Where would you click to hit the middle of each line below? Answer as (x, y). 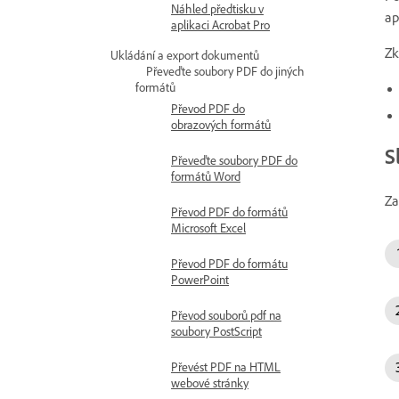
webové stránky (210, 383)
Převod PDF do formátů (229, 212)
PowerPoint (200, 279)
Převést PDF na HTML (226, 366)
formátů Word (206, 176)
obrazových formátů (221, 124)
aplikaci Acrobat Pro (220, 24)
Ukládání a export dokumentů (185, 55)
